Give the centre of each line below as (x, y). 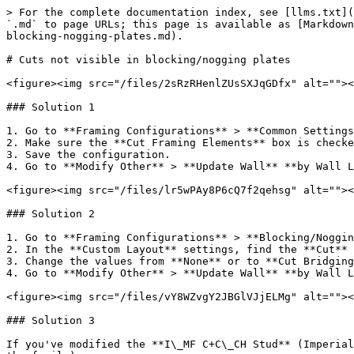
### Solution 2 (51, 214)
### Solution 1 (51, 107)
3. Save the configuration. (88, 154)
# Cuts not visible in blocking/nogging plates (149, 60)
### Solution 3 (51, 320)
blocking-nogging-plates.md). (95, 36)
